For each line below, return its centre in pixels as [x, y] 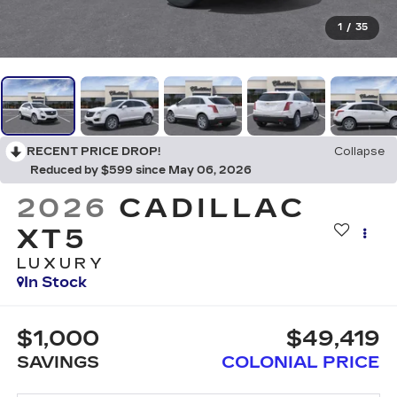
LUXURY [61, 264]
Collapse [359, 152]
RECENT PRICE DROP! [93, 152]
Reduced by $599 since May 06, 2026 [141, 171]
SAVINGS [58, 362]
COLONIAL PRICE [301, 362]
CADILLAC [213, 209]
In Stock [55, 283]
